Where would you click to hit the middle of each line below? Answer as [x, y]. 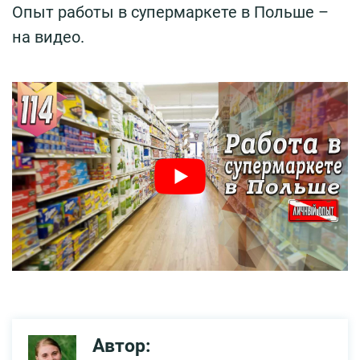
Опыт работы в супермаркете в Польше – [170, 12]
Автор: [121, 346]
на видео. [48, 37]
